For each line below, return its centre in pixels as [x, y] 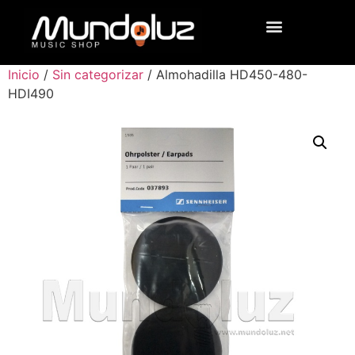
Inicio [24, 74]
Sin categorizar [98, 74]
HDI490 [31, 93]
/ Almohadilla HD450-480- [225, 74]
